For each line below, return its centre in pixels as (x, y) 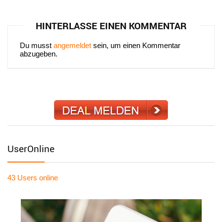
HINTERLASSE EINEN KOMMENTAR (111, 26)
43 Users (22, 178)
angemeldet (72, 45)
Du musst (37, 45)
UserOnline (31, 149)
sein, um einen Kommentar (136, 45)
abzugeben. (39, 54)
